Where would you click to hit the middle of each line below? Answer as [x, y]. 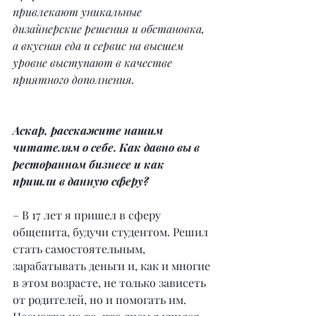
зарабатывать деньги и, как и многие [113, 265]
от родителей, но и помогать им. [101, 299]
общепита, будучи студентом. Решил [112, 231]
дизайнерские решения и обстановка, [110, 28]
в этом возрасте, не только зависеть [111, 282]
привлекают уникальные [79, 11]
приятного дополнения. [74, 79]
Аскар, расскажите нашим [89, 130]
